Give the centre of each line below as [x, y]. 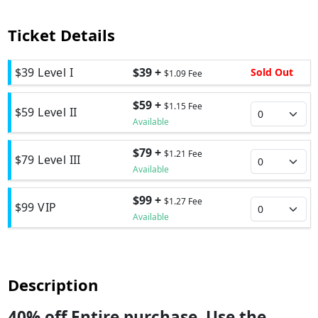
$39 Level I [44, 72]
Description [53, 284]
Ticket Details [61, 34]
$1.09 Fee [183, 73]
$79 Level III [48, 160]
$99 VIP [35, 208]
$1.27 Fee [183, 201]
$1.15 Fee [183, 106]
